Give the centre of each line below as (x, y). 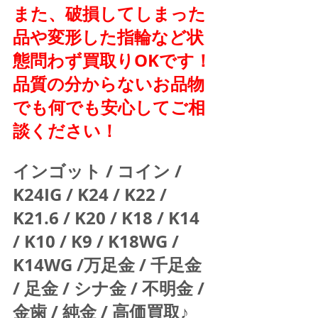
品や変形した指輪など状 (108, 37)
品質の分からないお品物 (109, 83)
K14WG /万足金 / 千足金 (109, 264)
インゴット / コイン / (99, 171)
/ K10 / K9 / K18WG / (98, 241)
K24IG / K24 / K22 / (92, 194)
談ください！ (65, 130)
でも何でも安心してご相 (109, 107)
